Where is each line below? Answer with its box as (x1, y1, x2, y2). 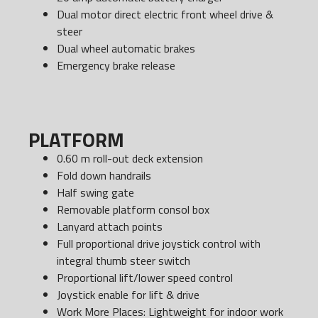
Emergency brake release (57, 56, 175, 74)
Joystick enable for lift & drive (57, 285, 199, 303)
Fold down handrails (57, 166, 151, 184)
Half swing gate (57, 183, 134, 201)
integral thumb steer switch (57, 251, 190, 269)
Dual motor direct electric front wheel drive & (57, 5, 273, 23)
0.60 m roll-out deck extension (57, 149, 203, 167)
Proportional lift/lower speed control (57, 268, 233, 286)
